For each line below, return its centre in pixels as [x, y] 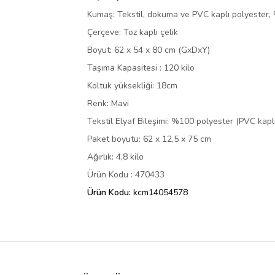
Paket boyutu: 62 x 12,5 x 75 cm [149, 139]
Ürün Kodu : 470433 [126, 175]
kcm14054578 [161, 193]
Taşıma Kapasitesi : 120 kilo [141, 68]
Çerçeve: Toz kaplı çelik [133, 33]
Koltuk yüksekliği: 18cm [132, 86]
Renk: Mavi [108, 104]
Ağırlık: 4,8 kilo [115, 157]
